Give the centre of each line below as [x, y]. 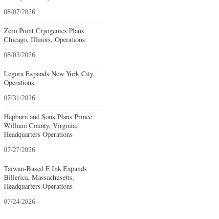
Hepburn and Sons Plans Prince [48, 117]
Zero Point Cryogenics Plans [44, 31]
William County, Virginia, [41, 126]
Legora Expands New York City [49, 74]
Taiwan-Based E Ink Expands [45, 169]
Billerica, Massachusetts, [39, 177]
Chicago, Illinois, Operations [44, 40]
